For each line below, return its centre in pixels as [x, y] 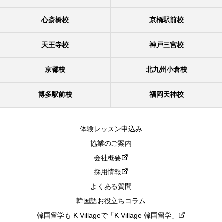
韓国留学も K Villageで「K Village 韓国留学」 [108, 216]
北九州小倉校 [166, 70]
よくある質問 [111, 187]
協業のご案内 [111, 144]
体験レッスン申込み [111, 130]
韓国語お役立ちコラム [111, 202]
